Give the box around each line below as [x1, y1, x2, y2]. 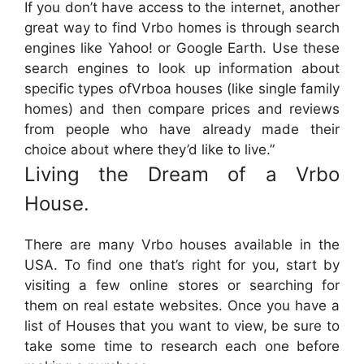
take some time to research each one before [24, 338, 340, 355]
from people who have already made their [24, 121, 340, 138]
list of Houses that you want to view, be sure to [24, 318, 340, 335]
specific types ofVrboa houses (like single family [24, 80, 340, 97]
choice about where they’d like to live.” [24, 141, 275, 158]
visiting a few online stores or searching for [24, 277, 340, 294]
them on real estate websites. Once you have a [24, 297, 340, 314]
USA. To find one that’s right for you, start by [24, 257, 340, 274]
